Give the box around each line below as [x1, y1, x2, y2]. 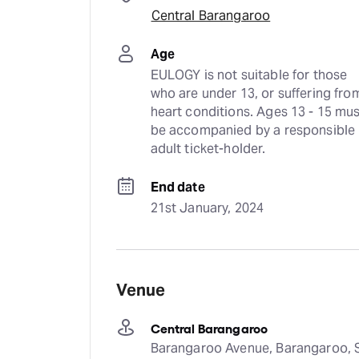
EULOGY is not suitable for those [150, 67, 348, 83]
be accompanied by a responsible [150, 122, 356, 139]
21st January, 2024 [150, 200, 264, 216]
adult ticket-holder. [150, 140, 266, 157]
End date [150, 179, 205, 196]
